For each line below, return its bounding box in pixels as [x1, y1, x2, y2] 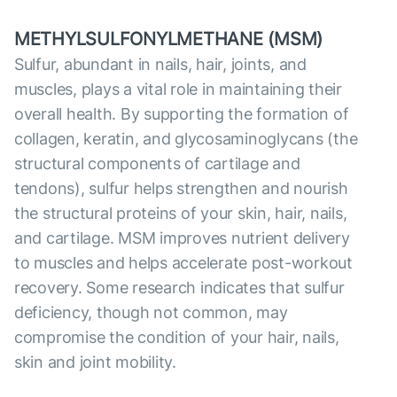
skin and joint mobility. [14, 353, 176, 372]
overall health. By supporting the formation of [14, 105, 349, 124]
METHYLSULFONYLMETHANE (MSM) [14, 28, 323, 51]
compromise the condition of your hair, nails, [14, 328, 339, 347]
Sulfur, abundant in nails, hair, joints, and [14, 55, 307, 74]
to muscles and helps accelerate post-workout [14, 253, 353, 273]
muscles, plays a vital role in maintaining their [14, 80, 342, 99]
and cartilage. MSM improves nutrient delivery [14, 229, 350, 248]
